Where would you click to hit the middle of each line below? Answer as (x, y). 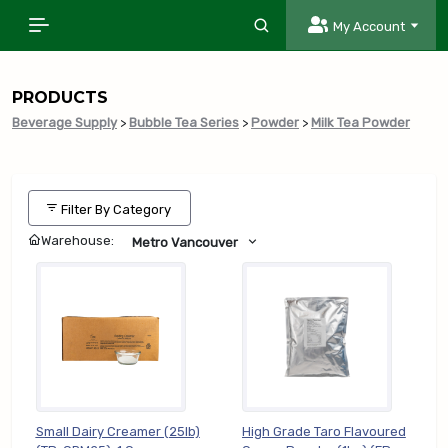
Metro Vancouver (185, 243)
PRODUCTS (60, 98)
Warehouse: (79, 241)
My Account (368, 26)
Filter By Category (116, 209)
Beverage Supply (64, 123)
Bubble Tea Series (184, 123)
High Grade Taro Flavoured (323, 432)
